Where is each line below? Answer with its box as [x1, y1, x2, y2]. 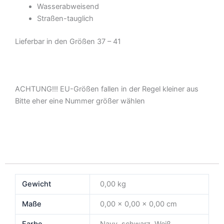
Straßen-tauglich [36, 14, 93, 23]
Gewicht [22, 179, 51, 189]
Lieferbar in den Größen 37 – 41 [15, 37, 121, 46]
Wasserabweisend [36, 2, 99, 11]
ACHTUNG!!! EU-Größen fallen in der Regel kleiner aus [15, 84, 198, 93]
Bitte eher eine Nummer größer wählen [15, 96, 145, 105]
